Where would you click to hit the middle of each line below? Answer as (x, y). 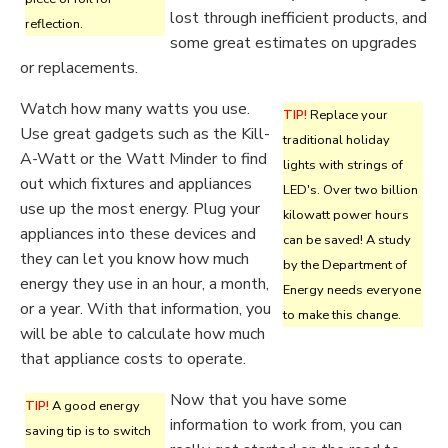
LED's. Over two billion (350, 190)
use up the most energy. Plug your (140, 209)
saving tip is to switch (88, 431)
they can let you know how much (134, 259)
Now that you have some (258, 400)
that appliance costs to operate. (133, 359)
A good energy (94, 406)
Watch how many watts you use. (135, 109)
